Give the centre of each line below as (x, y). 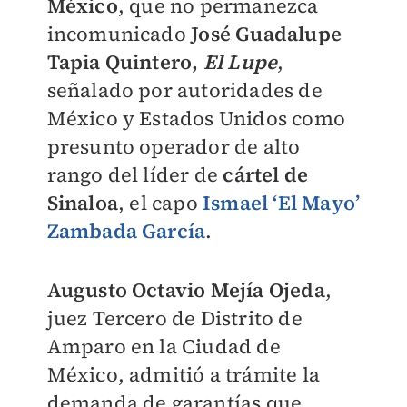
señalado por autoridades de (184, 90)
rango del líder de (135, 174)
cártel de (266, 174)
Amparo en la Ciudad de (164, 346)
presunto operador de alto (174, 146)
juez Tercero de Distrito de (174, 318)
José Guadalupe (266, 34)
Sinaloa (82, 203)
